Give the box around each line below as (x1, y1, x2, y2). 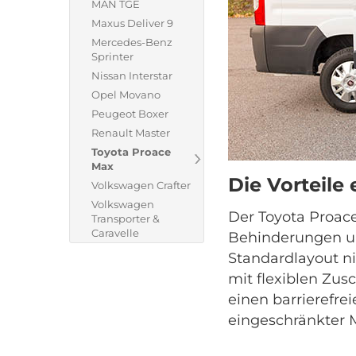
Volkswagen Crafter (91, 179, 191, 192)
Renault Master (91, 126, 170, 139)
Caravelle (91, 226, 139, 239)
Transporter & (91, 212, 160, 225)
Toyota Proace (91, 145, 171, 158)
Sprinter (91, 50, 133, 63)
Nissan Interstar (91, 69, 172, 82)
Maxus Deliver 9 (91, 17, 173, 29)
